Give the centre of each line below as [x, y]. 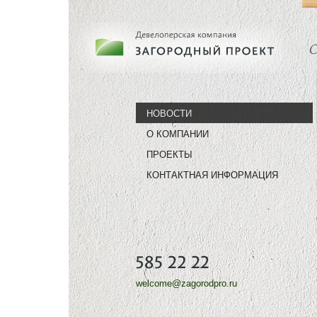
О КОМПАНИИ [178, 134]
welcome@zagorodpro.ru [186, 283]
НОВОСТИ [169, 114]
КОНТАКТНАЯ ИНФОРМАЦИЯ [212, 175]
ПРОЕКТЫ [169, 155]
